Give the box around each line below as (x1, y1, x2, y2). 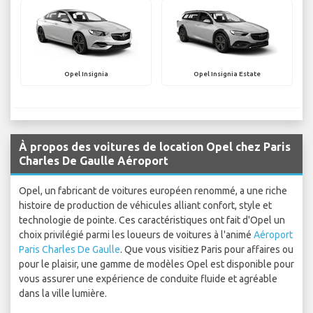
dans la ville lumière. (19, 288, 107, 300)
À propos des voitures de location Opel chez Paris (19, 140, 291, 154)
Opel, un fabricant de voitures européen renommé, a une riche (19, 185, 287, 197)
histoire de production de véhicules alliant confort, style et (19, 200, 272, 212)
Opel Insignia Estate (194, 70, 261, 78)
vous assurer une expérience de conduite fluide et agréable (19, 273, 277, 285)
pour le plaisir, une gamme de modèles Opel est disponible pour (19, 259, 294, 270)
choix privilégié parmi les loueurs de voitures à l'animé (19, 229, 254, 241)
